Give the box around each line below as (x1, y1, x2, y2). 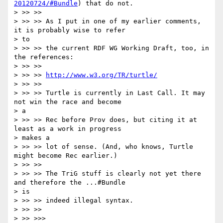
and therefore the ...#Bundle (14, 179, 125, 187)
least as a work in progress (14, 125, 121, 133)
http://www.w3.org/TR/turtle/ (46, 71, 157, 79)
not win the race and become (14, 98, 121, 106)
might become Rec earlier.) (14, 152, 117, 160)
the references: (14, 53, 74, 61)
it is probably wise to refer (14, 26, 125, 34)
